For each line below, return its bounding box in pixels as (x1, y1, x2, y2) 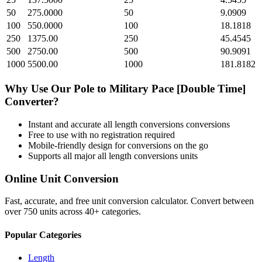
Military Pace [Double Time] (109, 82, 246, 95)
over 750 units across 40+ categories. (5, 206, 141, 217)
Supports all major (28, 150, 98, 161)
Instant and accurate (28, 119, 104, 129)
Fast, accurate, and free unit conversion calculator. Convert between (5, 196, 254, 206)
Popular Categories (5, 229, 81, 240)
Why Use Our (5, 82, 74, 95)
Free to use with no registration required (28, 129, 175, 140)
